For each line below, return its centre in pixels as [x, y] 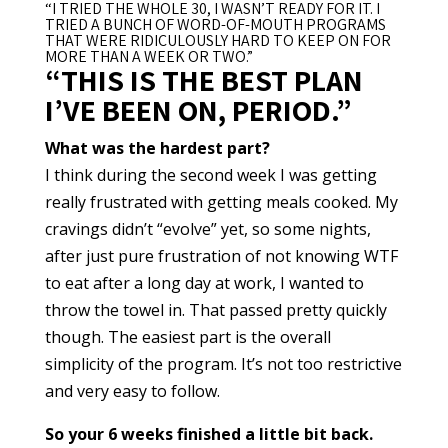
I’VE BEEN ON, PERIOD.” [198, 110]
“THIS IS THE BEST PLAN [203, 80]
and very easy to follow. [132, 391]
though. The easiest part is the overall [187, 337]
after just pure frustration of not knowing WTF [221, 256]
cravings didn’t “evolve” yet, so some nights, [207, 229]
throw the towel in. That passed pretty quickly [215, 310]
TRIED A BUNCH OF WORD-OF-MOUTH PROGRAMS [215, 25]
